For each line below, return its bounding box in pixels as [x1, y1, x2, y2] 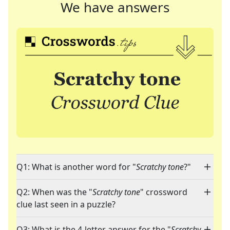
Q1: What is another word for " [16, 161, 136, 173]
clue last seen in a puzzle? [16, 199, 116, 210]
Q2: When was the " [16, 186, 92, 198]
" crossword [140, 186, 187, 198]
